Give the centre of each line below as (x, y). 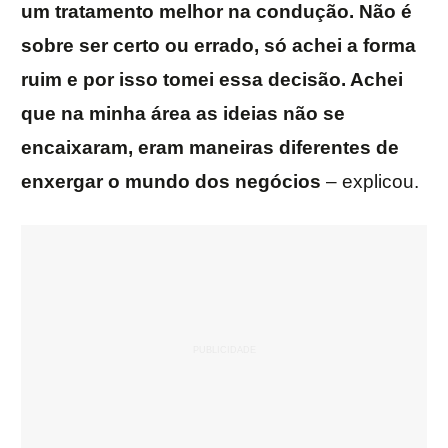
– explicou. (372, 182)
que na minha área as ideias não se (183, 114)
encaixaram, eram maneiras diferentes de (210, 148)
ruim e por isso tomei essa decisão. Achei (212, 80)
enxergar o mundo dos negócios (173, 182)
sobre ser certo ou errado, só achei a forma (218, 46)
